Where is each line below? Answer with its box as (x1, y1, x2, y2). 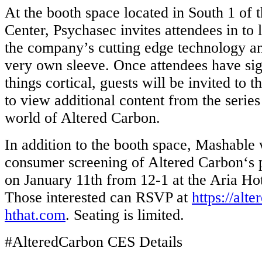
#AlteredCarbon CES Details (5, 233, 182, 250)
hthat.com (5, 206, 65, 223)
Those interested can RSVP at (5, 188, 192, 206)
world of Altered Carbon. (5, 109, 160, 126)
